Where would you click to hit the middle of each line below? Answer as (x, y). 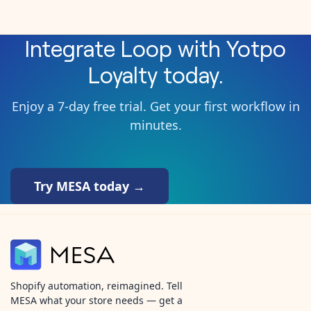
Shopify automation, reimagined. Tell (96, 286)
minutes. (155, 125)
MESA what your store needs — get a (96, 301)
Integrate (73, 47)
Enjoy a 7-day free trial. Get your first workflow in (155, 106)
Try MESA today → (90, 186)
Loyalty (123, 74)
